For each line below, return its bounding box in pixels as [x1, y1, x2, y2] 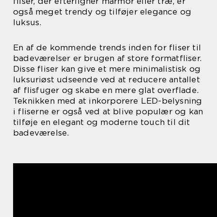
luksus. [13, 17, 42, 28]
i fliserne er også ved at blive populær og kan [13, 107, 203, 117]
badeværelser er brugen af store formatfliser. [13, 53, 202, 63]
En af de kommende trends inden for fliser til [13, 43, 201, 53]
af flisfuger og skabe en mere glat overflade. [13, 85, 199, 95]
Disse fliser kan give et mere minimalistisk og [13, 64, 201, 74]
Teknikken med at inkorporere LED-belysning [13, 96, 202, 106]
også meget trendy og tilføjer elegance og [13, 7, 192, 17]
